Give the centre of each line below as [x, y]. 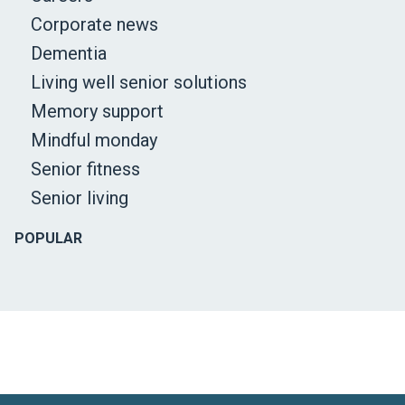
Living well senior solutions [139, 83]
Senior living [80, 198]
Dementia [69, 54]
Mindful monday [94, 141]
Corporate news [94, 25]
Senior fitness [85, 170]
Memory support [97, 112]
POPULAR [48, 239]
